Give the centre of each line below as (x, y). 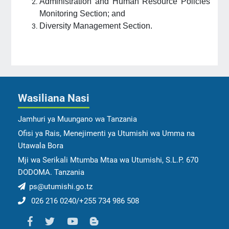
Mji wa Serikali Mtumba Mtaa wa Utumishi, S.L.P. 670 (108, 160)
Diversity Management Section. (96, 26)
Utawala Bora (41, 145)
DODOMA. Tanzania (51, 172)
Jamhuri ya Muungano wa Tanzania (77, 119)
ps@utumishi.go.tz (61, 186)
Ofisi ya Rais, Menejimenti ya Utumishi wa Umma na (106, 133)
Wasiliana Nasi (54, 98)
